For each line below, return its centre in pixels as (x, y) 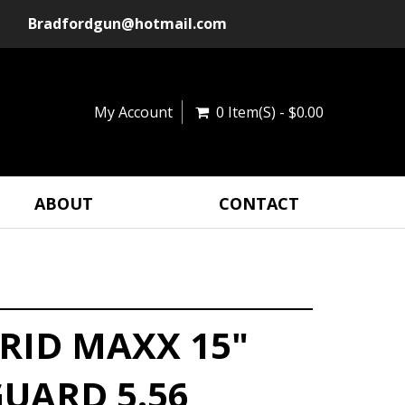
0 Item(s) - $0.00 (270, 112)
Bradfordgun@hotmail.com (127, 24)
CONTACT (259, 203)
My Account (133, 112)
